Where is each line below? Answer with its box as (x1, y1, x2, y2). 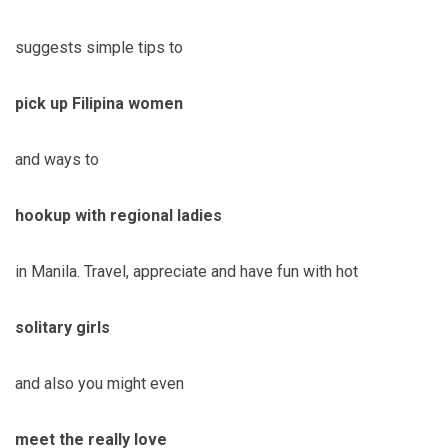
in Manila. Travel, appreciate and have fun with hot (15, 261, 358, 281)
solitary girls (15, 317, 110, 337)
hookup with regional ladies (15, 205, 222, 225)
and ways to (15, 149, 99, 169)
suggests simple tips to (15, 37, 183, 57)
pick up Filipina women (15, 93, 183, 113)
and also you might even (15, 373, 184, 393)
